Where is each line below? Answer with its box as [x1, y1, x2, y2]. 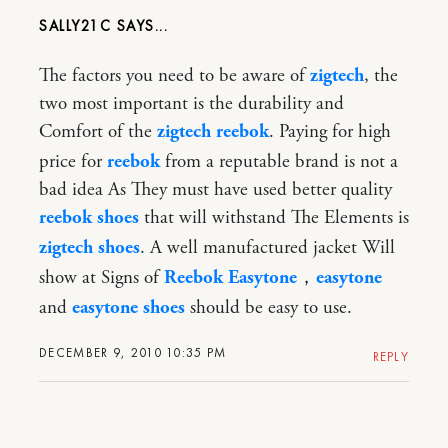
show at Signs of [39, 265, 164, 290]
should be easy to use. [185, 295, 352, 320]
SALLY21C [39, 15, 111, 36]
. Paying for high [269, 119, 391, 144]
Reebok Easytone [164, 265, 297, 290]
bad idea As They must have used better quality [39, 177, 392, 202]
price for [39, 149, 107, 174]
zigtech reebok [157, 119, 269, 144]
